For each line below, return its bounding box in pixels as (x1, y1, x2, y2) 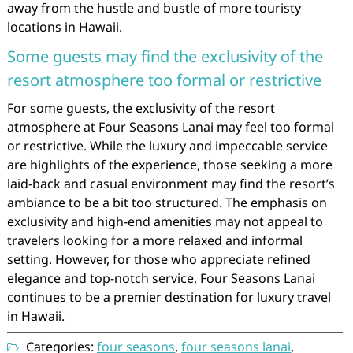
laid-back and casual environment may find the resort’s (6, 175, 335, 192)
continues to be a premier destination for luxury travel (6, 288, 331, 306)
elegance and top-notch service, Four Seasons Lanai (6, 269, 315, 287)
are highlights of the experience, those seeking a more (6, 156, 333, 173)
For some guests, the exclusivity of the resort (6, 99, 275, 117)
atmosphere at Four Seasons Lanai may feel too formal (6, 118, 334, 136)
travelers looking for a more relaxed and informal (6, 232, 303, 249)
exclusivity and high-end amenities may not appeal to (6, 213, 323, 230)
